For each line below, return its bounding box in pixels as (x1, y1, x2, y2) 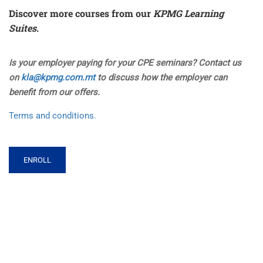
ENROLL (23, 155, 51, 164)
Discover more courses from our (9, 7, 153, 20)
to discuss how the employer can (95, 72, 227, 83)
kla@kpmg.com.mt (21, 72, 95, 83)
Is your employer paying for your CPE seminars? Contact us (9, 58, 241, 69)
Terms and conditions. (9, 110, 96, 122)
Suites (9, 22, 36, 35)
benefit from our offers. (9, 87, 100, 98)
